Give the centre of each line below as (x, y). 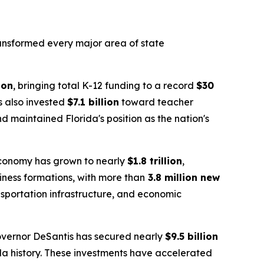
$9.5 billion (192, 237)
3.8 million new (182, 178)
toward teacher (156, 102)
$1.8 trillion (155, 161)
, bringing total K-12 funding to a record (105, 86)
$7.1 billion (93, 102)
